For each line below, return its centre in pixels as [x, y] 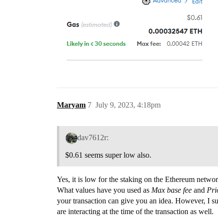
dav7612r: [93, 137]
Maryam [71, 105]
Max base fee [172, 190]
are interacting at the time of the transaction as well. [135, 211]
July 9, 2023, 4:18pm [128, 105]
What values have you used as [104, 190]
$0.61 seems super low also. [108, 155]
